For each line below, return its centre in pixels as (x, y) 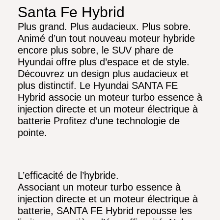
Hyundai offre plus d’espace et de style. (104, 62)
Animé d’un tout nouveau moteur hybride (106, 39)
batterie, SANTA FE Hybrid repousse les (105, 211)
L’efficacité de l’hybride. (68, 176)
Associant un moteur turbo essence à (99, 187)
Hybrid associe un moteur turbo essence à (110, 97)
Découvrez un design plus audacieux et (103, 74)
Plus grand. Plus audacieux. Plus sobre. (104, 27)
